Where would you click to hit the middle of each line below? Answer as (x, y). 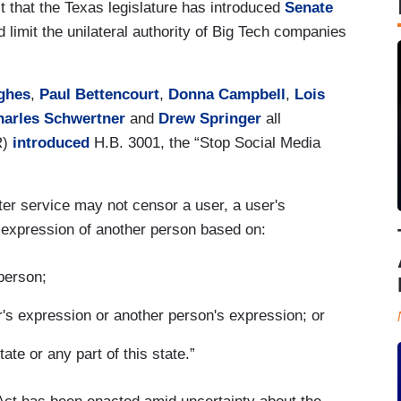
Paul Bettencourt (99, 94)
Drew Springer (210, 118)
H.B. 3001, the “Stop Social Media (205, 142)
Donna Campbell (227, 94)
